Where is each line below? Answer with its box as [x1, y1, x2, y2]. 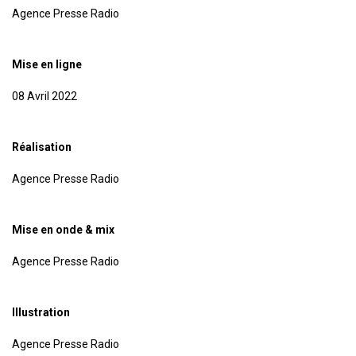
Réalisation [12, 141, 72, 154]
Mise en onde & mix [12, 223, 114, 237]
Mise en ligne [12, 58, 82, 72]
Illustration [12, 306, 70, 319]
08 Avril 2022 [12, 90, 77, 103]
